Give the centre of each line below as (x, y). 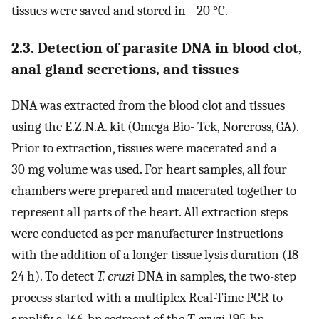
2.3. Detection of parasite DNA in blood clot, (157, 47)
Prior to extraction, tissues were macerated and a (144, 148)
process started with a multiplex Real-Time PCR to (147, 297)
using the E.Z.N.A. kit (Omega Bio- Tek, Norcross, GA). (155, 126)
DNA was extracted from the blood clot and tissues (148, 105)
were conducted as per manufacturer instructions (147, 233)
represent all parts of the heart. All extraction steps (150, 212)
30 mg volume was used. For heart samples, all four (149, 169)
